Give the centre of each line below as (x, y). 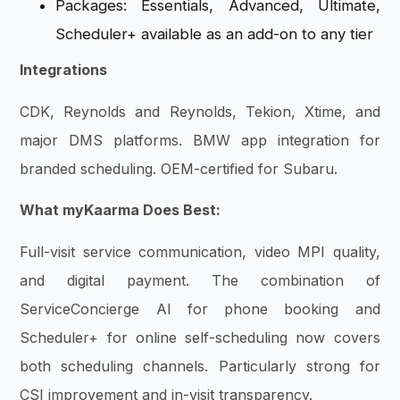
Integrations (64, 70)
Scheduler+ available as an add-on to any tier (215, 34)
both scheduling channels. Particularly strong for (200, 366)
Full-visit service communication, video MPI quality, (200, 251)
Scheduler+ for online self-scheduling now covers (200, 337)
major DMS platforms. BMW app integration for (200, 140)
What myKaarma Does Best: (121, 210)
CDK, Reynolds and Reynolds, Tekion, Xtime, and (200, 111)
